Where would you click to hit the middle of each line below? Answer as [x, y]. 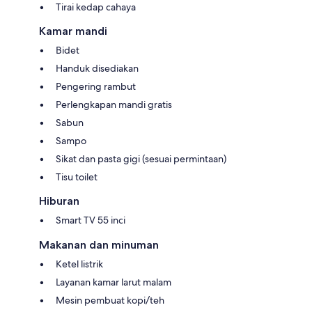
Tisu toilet [77, 177]
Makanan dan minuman [99, 245]
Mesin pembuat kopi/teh [110, 301]
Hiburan [59, 201]
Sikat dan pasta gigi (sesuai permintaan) [141, 159]
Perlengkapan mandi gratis [114, 105]
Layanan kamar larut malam [114, 282]
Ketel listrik [79, 264]
